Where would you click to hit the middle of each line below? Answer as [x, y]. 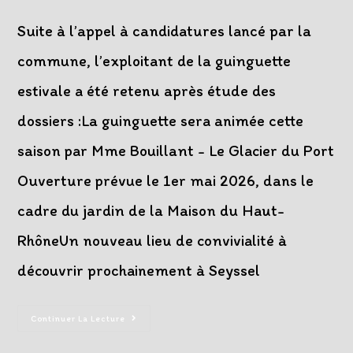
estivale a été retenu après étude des [147, 91]
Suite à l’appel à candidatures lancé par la [165, 31]
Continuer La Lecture [78, 319]
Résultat [148, 318]
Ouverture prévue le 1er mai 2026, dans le [166, 181]
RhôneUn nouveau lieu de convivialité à [152, 241]
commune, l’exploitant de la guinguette [154, 61]
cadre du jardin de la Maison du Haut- [151, 211]
